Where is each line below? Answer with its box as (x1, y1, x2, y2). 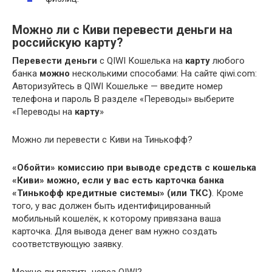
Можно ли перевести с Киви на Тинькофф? (12, 134, 192, 146)
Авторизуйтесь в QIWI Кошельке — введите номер (12, 81, 223, 92)
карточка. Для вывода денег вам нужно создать (12, 226, 217, 237)
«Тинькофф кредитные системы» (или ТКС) (12, 188, 212, 199)
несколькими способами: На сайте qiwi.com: (70, 68, 257, 80)
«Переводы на (12, 106, 75, 118)
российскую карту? (12, 35, 123, 50)
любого (210, 55, 245, 67)
